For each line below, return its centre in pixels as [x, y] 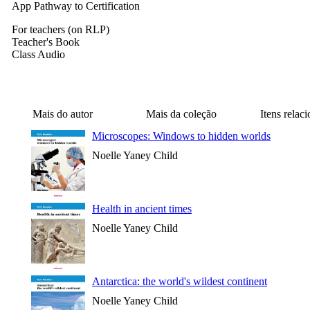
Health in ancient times [142, 209]
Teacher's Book [46, 42]
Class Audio [38, 54]
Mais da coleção [181, 114]
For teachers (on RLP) [61, 29]
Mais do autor [63, 114]
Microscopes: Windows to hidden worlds [181, 136]
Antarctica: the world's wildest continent [180, 281]
